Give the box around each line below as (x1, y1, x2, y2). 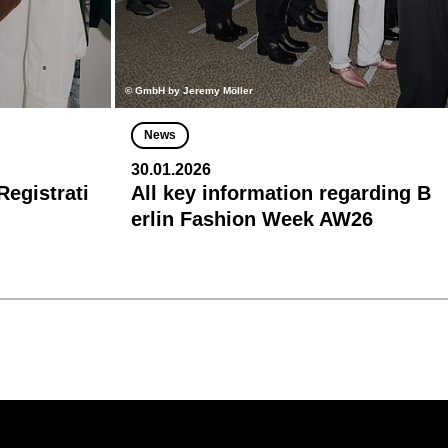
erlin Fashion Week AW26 (131, 207, 373, 230)
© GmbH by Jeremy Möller (125, 84, 253, 96)
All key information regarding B (131, 181, 431, 204)
